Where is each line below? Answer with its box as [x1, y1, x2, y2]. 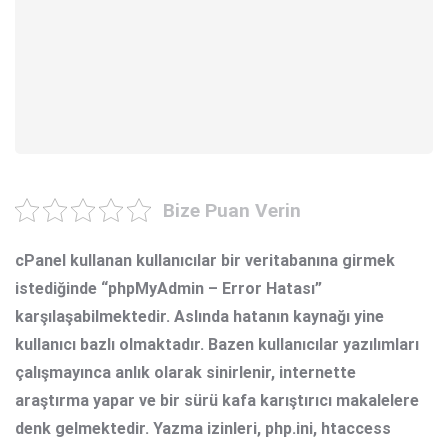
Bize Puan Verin [162, 198, 301, 222]
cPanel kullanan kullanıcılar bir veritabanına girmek [15, 250, 395, 270]
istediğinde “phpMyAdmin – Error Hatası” [15, 278, 322, 298]
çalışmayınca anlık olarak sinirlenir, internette [15, 362, 356, 382]
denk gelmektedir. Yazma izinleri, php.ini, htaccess [15, 418, 391, 438]
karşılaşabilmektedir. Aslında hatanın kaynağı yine [15, 306, 384, 326]
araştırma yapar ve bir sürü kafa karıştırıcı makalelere [15, 390, 419, 410]
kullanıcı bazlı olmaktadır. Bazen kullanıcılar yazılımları [15, 334, 419, 354]
